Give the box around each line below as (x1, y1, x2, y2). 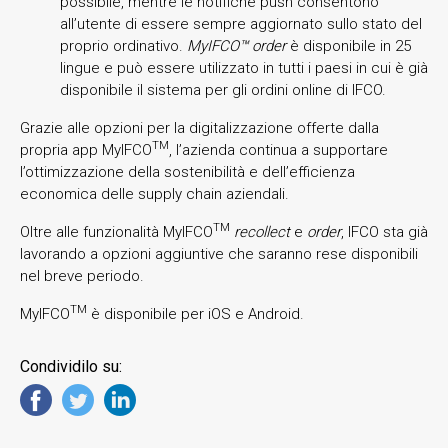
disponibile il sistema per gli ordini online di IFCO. (60, 80, 386, 99)
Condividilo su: (20, 356, 122, 376)
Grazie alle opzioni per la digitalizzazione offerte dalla (20, 118, 379, 137)
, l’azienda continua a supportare (169, 140, 388, 159)
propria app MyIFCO (20, 140, 152, 159)
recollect (234, 222, 294, 241)
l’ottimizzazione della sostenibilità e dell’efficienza (20, 162, 355, 181)
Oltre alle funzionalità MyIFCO (20, 222, 213, 241)
